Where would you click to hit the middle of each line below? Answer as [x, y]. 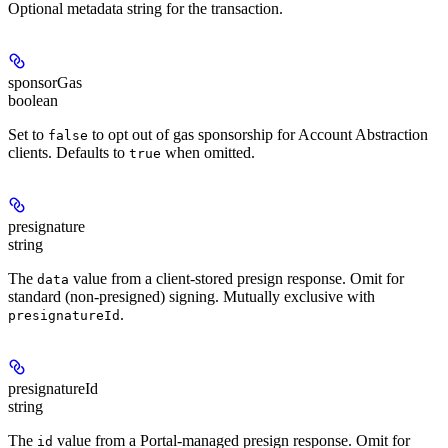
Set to [28, 135]
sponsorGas [45, 83]
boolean [33, 101]
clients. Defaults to [68, 153]
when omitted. [208, 153]
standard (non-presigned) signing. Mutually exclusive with [191, 297]
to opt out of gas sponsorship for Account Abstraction [258, 135]
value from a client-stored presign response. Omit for [236, 279]
